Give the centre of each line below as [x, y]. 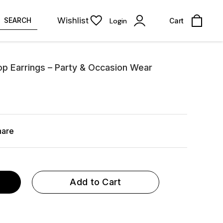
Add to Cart [96, 182]
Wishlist [73, 20]
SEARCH [18, 20]
